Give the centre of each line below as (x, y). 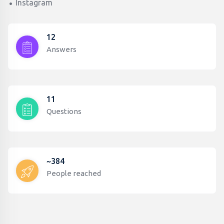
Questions (64, 111)
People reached (74, 173)
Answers (61, 49)
